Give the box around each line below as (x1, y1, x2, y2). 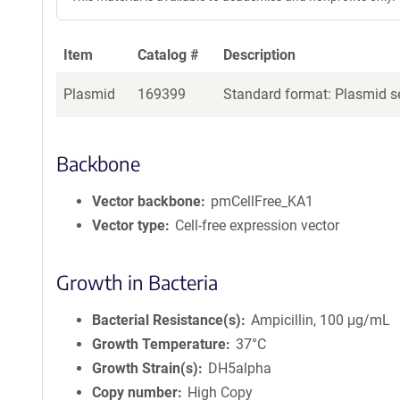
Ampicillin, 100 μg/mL (251, 312, 391, 329)
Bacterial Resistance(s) (92, 312, 241, 329)
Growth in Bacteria (56, 270, 218, 295)
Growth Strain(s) (92, 360, 198, 377)
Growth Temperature (92, 336, 226, 353)
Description (223, 46, 296, 63)
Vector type (92, 217, 165, 234)
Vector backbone (92, 193, 201, 210)
